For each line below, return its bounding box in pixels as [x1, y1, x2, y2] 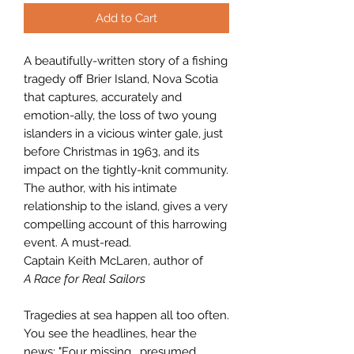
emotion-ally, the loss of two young [24, 107, 217, 122]
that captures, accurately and [24, 89, 182, 104]
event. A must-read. [24, 235, 131, 250]
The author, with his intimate [24, 180, 177, 195]
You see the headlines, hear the [24, 326, 197, 341]
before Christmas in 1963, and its [24, 144, 199, 159]
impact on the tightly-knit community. [24, 162, 228, 177]
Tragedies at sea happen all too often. [24, 307, 229, 322]
